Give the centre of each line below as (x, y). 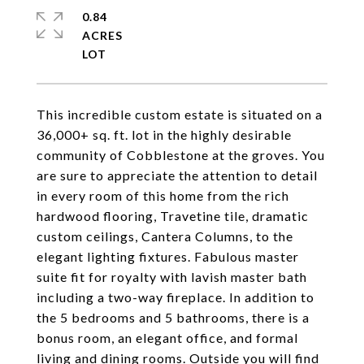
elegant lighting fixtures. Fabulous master (168, 256)
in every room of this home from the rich (163, 195)
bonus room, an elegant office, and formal (167, 338)
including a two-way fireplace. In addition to (175, 297)
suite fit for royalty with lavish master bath (172, 277)
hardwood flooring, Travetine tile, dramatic (173, 216)
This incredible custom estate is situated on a (180, 114)
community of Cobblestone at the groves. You (181, 155)
